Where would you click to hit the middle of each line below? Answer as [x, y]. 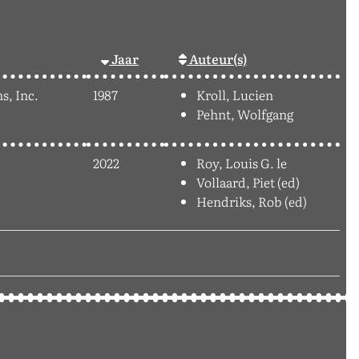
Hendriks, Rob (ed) [252, 202]
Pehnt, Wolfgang [245, 114]
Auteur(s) [217, 59]
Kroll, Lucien [235, 95]
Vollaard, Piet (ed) [248, 182]
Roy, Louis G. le [242, 163]
